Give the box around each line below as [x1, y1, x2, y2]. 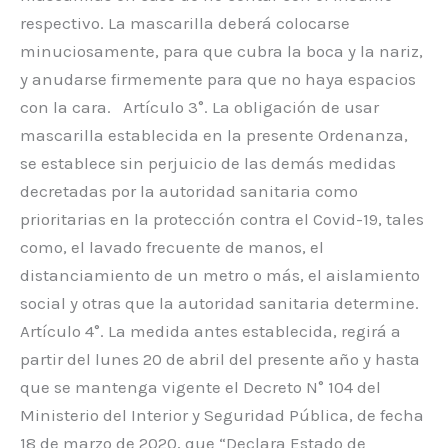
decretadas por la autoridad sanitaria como [20, 180, 358, 201]
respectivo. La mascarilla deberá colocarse [20, 12, 350, 33]
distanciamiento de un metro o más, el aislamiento [20, 264, 420, 285]
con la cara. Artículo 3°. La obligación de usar [20, 96, 379, 117]
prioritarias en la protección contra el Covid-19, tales [20, 208, 424, 229]
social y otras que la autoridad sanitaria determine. [20, 292, 419, 313]
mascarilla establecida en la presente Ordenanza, [20, 124, 408, 145]
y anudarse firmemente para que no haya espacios [20, 68, 416, 89]
